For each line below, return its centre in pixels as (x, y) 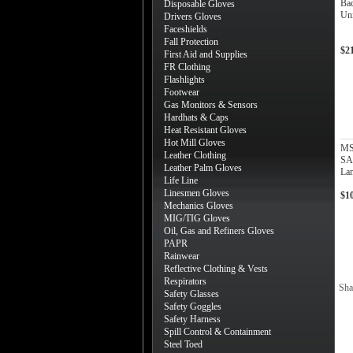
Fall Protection (191, 42)
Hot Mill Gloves (195, 143)
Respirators (185, 281)
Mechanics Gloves (199, 206)
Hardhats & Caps (196, 117)
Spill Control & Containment (217, 332)
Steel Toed (183, 344)
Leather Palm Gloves (203, 168)
